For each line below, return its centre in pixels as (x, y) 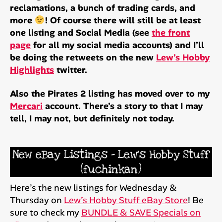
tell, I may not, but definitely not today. (92, 118)
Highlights (32, 70)
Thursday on (37, 200)
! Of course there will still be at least (123, 21)
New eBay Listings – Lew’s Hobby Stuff (111, 154)
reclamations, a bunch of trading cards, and (103, 8)
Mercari (26, 106)
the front (171, 33)
